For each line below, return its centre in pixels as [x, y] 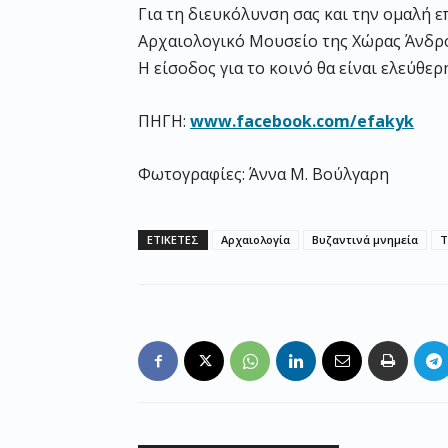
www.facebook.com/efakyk [302, 121]
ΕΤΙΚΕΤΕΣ [173, 240]
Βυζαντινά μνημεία [365, 240]
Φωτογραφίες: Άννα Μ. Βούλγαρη [263, 174]
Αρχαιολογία [255, 240]
